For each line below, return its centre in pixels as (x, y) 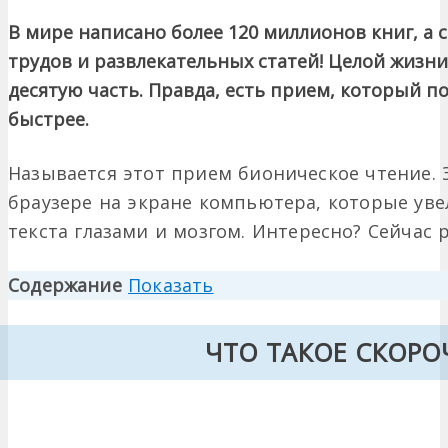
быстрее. (48, 119)
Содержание (65, 285)
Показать (171, 285)
